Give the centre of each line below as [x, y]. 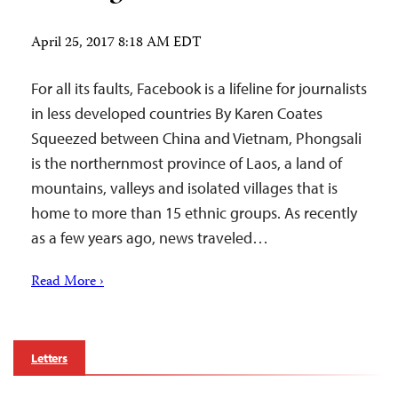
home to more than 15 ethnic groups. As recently [194, 212]
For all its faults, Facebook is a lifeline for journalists [199, 88]
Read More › [68, 282]
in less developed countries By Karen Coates [177, 113]
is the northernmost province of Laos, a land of [187, 163]
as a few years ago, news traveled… [150, 237]
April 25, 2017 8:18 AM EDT [116, 43]
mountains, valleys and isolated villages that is [184, 187]
